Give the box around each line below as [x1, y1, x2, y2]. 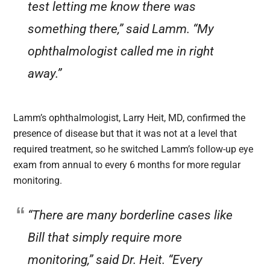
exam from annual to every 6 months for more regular [13, 159, 241, 171]
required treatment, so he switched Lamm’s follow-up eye [13, 143, 254, 155]
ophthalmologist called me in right [28, 44, 215, 59]
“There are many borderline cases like [28, 208, 233, 223]
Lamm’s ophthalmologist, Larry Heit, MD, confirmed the [13, 112, 246, 124]
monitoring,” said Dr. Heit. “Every [28, 253, 203, 268]
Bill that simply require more [28, 230, 183, 245]
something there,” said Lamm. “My [28, 22, 215, 37]
